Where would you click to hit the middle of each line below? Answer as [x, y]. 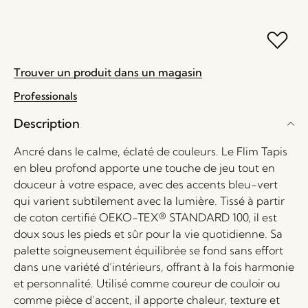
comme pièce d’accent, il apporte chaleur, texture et [147, 300]
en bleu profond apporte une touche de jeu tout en [144, 168]
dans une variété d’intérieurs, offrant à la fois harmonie [154, 267]
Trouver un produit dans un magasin [108, 72]
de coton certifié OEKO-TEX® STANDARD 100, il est [145, 217]
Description [47, 123]
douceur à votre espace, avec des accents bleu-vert [146, 184]
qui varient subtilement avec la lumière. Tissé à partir [149, 201]
